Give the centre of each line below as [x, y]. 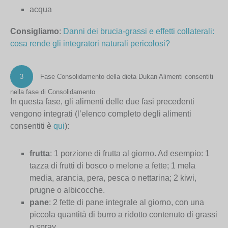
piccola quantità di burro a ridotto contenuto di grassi [124, 214]
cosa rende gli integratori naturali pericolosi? [90, 43]
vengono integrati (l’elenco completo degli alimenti [101, 113]
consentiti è [32, 126]
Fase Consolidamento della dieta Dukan [98, 76]
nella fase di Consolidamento [53, 92]
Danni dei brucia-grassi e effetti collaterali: [139, 31]
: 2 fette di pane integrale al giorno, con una [127, 202]
